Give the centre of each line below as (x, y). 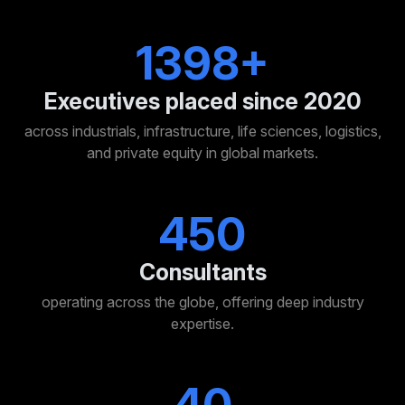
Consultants (202, 273)
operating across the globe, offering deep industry (202, 302)
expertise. (202, 324)
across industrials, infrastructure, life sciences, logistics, (202, 132)
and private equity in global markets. (202, 153)
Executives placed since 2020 (202, 102)
